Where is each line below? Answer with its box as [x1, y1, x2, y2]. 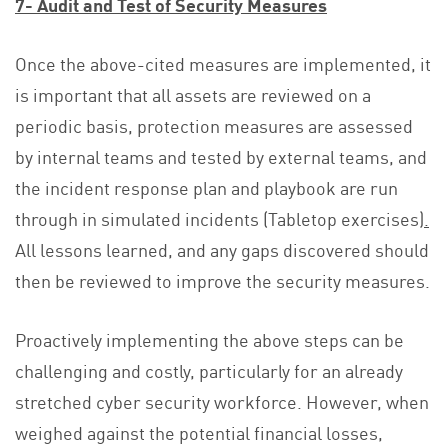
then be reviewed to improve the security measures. [15, 267, 430, 294]
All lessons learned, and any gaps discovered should [15, 236, 429, 263]
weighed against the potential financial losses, [15, 419, 383, 446]
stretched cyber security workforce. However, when [15, 388, 429, 415]
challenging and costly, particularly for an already [15, 357, 403, 384]
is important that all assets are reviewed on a [15, 81, 371, 108]
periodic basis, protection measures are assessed [15, 112, 413, 139]
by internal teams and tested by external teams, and [15, 143, 427, 170]
